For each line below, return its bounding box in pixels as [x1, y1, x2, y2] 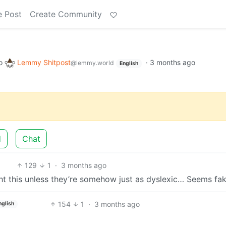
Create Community [30, 9, 102, 19]
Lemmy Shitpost [17, 58, 71, 67]
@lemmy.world [71, 59, 114, 67]
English [119, 60, 138, 67]
